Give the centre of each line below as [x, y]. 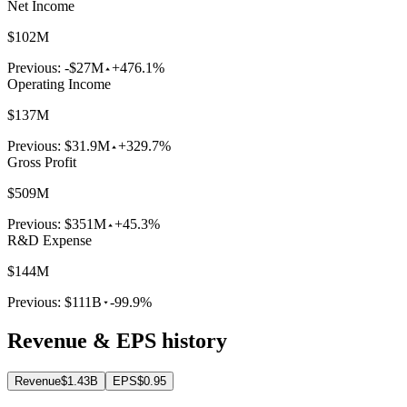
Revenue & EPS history [117, 341]
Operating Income [59, 84]
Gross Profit [42, 163]
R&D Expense [50, 241]
